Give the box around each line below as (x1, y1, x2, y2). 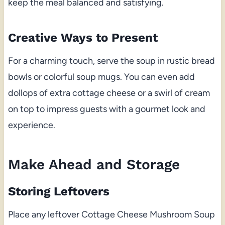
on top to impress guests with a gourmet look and (8, 103, 205, 115)
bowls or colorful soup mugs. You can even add (8, 71, 195, 82)
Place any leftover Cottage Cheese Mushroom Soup (8, 208, 215, 220)
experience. (8, 119, 55, 131)
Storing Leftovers (8, 184, 109, 198)
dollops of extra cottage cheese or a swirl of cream (8, 87, 210, 98)
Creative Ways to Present (8, 30, 158, 45)
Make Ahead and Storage (8, 156, 180, 173)
